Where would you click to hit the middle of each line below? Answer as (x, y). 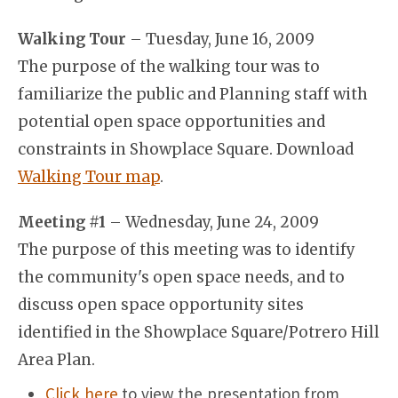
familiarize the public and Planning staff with (193, 94)
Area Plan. (56, 360)
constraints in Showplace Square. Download (186, 149)
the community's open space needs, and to (181, 277)
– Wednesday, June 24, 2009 (212, 222)
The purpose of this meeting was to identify (187, 250)
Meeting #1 (62, 222)
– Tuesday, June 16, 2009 (220, 39)
